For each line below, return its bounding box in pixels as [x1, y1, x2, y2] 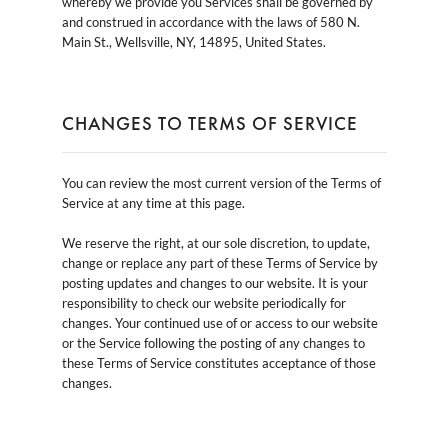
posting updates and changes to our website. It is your [61, 274, 368, 291]
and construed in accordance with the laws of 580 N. [61, 13, 360, 30]
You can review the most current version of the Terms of [61, 174, 381, 191]
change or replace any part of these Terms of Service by [61, 254, 378, 271]
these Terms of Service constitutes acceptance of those [61, 354, 376, 371]
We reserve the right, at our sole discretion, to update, [61, 234, 370, 251]
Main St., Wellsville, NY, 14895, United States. [61, 33, 326, 50]
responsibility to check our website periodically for [61, 294, 346, 311]
